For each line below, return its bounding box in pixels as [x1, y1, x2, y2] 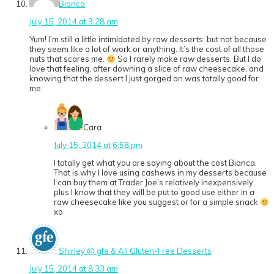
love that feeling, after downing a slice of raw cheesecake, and [29, 64, 264, 74]
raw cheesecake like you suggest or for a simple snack [54, 197, 260, 207]
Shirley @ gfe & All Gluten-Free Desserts [59, 246, 212, 256]
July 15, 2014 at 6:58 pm [54, 140, 143, 150]
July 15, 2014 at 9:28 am [29, 17, 118, 27]
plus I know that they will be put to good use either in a [54, 187, 254, 198]
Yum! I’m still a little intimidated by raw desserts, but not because [29, 34, 267, 45]
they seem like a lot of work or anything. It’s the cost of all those [29, 44, 264, 54]
